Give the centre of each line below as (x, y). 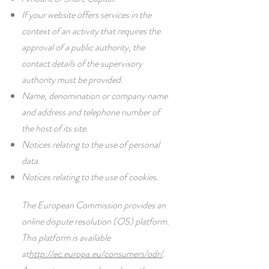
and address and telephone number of (91, 112)
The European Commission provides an (94, 205)
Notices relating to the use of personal (91, 144)
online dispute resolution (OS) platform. (95, 221)
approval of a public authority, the (83, 47)
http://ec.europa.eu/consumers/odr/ (96, 254)
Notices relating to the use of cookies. (90, 177)
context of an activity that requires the (91, 31)
